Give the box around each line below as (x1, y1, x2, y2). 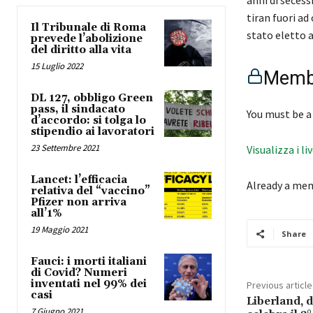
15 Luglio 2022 (31, 60, 83, 73)
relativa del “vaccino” (31, 184, 150, 198)
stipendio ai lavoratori (31, 125, 154, 139)
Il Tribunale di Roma (31, 21, 146, 35)
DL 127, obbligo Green (31, 92, 153, 105)
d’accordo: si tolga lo (31, 114, 146, 128)
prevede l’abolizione (31, 32, 143, 46)
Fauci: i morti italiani (31, 255, 147, 269)
